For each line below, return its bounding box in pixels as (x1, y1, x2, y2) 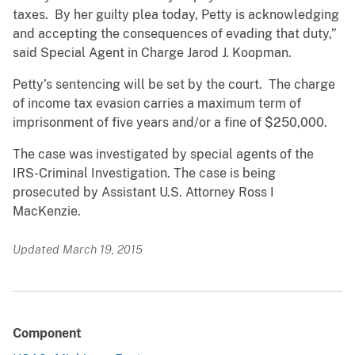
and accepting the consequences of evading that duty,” (13, 26, 337, 42)
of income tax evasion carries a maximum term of (13, 96, 301, 112)
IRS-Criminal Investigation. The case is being (13, 166, 276, 181)
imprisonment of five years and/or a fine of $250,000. (13, 115, 327, 131)
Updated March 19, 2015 (13, 242, 143, 257)
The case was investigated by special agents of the (13, 147, 314, 162)
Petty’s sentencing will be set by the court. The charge (13, 77, 335, 93)
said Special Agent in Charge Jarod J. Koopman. (13, 45, 292, 61)
